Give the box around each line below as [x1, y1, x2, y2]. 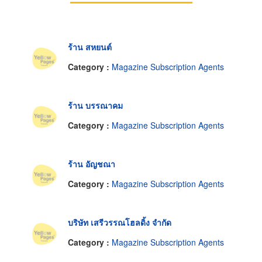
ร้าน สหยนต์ [68, 41, 112, 53]
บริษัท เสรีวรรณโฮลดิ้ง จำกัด [68, 216, 171, 229]
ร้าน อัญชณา [68, 158, 115, 170]
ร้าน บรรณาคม [68, 99, 123, 112]
